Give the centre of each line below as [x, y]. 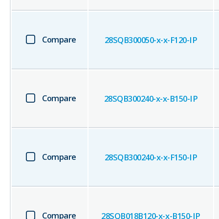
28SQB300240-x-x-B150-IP [151, 99]
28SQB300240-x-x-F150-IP [151, 157]
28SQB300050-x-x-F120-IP [151, 40]
